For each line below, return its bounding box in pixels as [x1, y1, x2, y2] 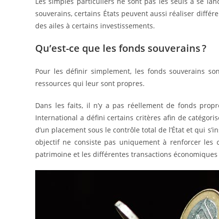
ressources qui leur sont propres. [35, 79, 147, 88]
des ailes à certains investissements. [35, 21, 157, 30]
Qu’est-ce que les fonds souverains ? [35, 42, 209, 55]
